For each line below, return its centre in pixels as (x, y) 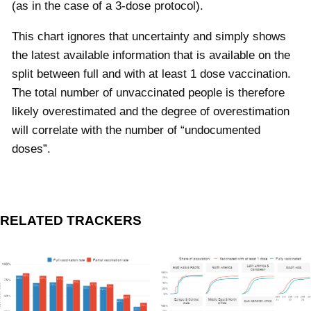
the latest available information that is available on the (151, 55)
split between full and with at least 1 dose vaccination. (151, 74)
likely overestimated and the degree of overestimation (151, 111)
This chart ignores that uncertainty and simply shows (149, 36)
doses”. (35, 149)
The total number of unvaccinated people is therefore (148, 92)
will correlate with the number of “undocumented (136, 130)
